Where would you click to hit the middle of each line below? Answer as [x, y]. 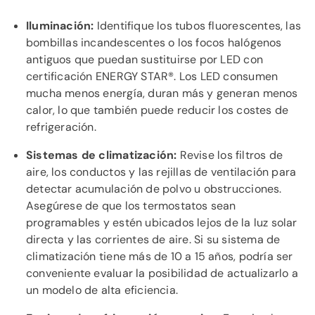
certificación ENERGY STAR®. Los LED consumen [152, 76]
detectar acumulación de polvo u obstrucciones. [154, 189]
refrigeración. [61, 127]
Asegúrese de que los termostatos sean [131, 206]
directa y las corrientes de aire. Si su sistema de [153, 239]
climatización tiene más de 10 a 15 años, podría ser [160, 256]
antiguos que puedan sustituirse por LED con [144, 59]
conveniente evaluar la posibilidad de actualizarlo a [162, 273]
